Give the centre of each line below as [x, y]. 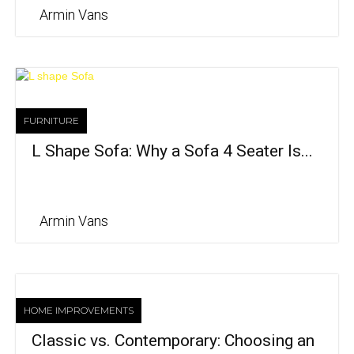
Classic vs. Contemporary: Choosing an [173, 341]
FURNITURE [51, 121]
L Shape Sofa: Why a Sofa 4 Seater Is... [172, 151]
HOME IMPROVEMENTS [79, 311]
